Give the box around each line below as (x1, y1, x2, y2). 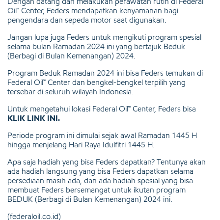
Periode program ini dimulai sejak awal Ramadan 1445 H (7, 130, 197, 140)
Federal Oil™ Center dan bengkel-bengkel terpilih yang (7, 77, 186, 87)
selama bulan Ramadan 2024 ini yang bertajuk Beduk (7, 41, 185, 51)
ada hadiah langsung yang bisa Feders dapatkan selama (7, 166, 193, 176)
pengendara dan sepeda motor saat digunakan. (7, 15, 166, 25)
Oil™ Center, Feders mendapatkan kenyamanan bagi (7, 5, 178, 15)
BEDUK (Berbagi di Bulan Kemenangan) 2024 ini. (7, 194, 172, 204)
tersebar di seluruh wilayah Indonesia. (7, 86, 134, 96)
